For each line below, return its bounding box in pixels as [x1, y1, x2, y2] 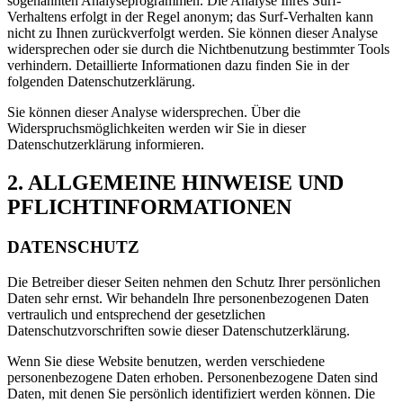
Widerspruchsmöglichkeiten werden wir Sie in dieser [7, 121, 306, 137]
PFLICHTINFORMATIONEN [7, 195, 291, 219]
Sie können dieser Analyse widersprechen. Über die [7, 104, 300, 121]
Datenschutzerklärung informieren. [7, 137, 204, 153]
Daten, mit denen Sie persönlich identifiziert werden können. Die [7, 385, 375, 401]
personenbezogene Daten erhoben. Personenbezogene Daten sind [7, 369, 378, 385]
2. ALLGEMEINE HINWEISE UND [7, 171, 344, 195]
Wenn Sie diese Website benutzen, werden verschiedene [7, 353, 325, 369]
